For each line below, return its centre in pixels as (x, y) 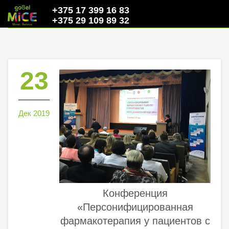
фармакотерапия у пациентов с (135, 221)
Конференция (135, 193)
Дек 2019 (34, 113)
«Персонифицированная (135, 207)
